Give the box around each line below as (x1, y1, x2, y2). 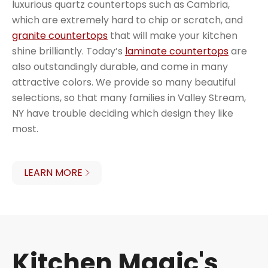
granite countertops (12, 28, 108, 42)
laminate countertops (125, 44, 229, 58)
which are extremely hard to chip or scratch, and (12, 13, 243, 27)
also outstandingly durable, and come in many (12, 59, 228, 74)
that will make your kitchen (108, 28, 237, 42)
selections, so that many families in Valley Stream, (12, 90, 246, 105)
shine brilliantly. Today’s (12, 44, 125, 58)
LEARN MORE (24, 165, 83, 179)
